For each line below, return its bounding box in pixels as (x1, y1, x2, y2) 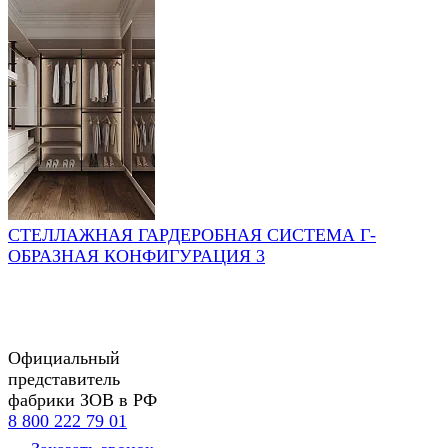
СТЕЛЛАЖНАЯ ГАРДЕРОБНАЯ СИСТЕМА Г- (8, 224, 376, 245)
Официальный (8, 347, 120, 368)
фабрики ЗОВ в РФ (8, 389, 157, 410)
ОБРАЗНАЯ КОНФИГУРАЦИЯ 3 (8, 245, 265, 266)
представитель (8, 368, 120, 389)
